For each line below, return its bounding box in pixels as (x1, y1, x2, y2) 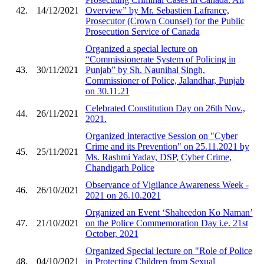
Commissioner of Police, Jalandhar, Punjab (85, 75, 245, 85)
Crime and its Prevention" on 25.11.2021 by (85, 141, 249, 151)
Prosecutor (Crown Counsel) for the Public (85, 15, 245, 26)
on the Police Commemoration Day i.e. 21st (85, 217, 248, 228)
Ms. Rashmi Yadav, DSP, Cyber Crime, (85, 151, 232, 162)
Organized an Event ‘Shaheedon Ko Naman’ (85, 207, 253, 217)
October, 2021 (85, 228, 138, 239)
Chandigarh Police (85, 162, 154, 173)
